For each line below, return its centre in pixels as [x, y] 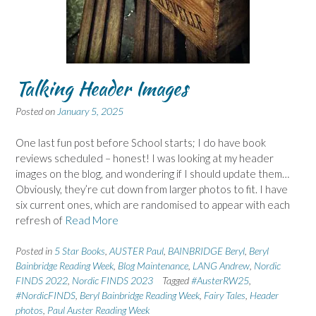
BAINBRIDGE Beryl [206, 251]
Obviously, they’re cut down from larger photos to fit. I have [152, 189]
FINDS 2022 [42, 281]
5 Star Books [80, 251]
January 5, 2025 [90, 111]
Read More [92, 220]
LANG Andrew [221, 266]
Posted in [35, 251]
